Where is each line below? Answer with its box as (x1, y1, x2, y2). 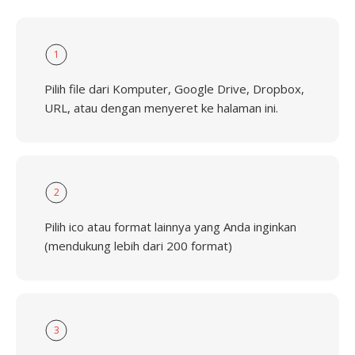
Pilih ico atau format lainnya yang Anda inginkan (44, 219, 296, 235)
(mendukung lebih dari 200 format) (44, 238, 232, 254)
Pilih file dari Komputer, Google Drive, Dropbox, (44, 81, 304, 97)
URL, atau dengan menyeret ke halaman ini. (44, 100, 278, 116)
